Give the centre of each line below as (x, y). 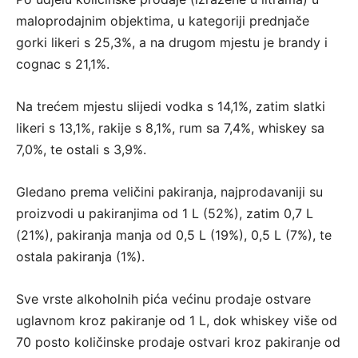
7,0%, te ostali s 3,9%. (81, 150)
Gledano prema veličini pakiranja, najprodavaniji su (169, 192)
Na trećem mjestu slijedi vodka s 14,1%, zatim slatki (171, 107)
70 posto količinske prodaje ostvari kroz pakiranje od (178, 342)
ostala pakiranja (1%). (80, 257)
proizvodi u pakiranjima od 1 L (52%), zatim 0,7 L (165, 214)
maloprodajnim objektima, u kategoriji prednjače (163, 21)
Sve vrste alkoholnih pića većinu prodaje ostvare (163, 299)
